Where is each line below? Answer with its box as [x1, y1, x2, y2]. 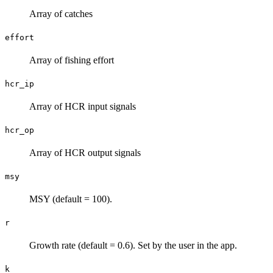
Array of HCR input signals [29, 101, 136, 112]
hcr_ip [5, 79, 34, 88]
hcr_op [5, 125, 34, 135]
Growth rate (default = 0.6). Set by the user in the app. [29, 239, 237, 250]
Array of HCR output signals [29, 147, 141, 158]
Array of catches [29, 8, 93, 19]
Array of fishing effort [29, 54, 114, 65]
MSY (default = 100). [29, 193, 112, 204]
